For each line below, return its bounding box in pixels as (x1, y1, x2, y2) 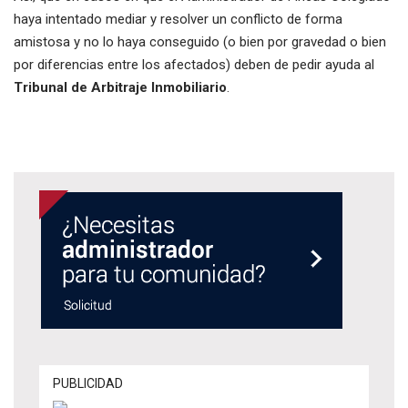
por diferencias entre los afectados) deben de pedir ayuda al (14, 56, 374, 73)
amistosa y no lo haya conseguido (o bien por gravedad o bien (14, 34, 386, 50)
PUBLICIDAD (53, 376, 123, 391)
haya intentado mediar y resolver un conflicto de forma (14, 11, 342, 27)
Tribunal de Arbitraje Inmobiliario (14, 79, 227, 96)
